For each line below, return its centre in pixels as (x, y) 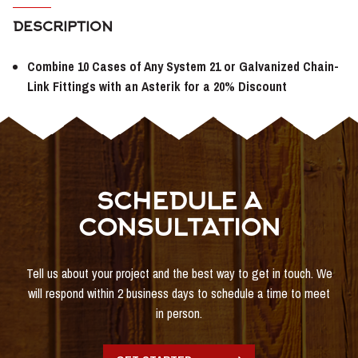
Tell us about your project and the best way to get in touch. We (179, 274)
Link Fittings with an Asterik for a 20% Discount (157, 86)
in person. (179, 314)
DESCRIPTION (63, 28)
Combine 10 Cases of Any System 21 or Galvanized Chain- (183, 66)
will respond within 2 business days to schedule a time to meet (179, 294)
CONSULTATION (179, 230)
